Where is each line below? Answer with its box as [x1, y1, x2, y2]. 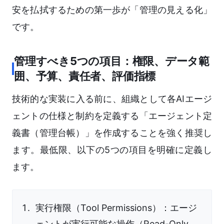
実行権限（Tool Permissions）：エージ [35, 202, 197, 213]
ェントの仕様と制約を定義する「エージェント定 [12, 110, 212, 121]
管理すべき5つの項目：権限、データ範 [14, 54, 210, 68]
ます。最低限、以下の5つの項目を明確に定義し [12, 144, 212, 155]
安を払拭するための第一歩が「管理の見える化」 [12, 4, 212, 15]
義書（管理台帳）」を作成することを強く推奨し [12, 127, 212, 138]
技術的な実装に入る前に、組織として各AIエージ [12, 93, 212, 104]
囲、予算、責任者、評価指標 [14, 69, 156, 83]
